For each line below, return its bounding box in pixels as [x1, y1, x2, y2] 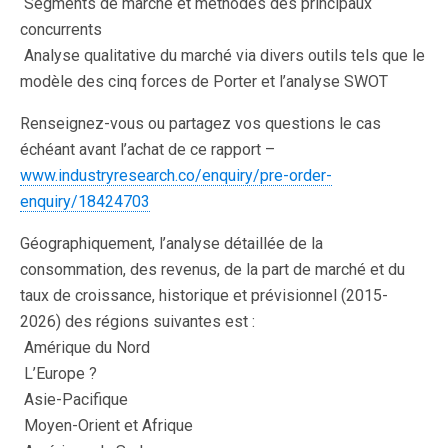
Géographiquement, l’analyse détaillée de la [20, 234, 323, 253]
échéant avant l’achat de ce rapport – [20, 140, 275, 159]
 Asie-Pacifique [20, 390, 128, 409]
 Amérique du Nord [20, 338, 150, 357]
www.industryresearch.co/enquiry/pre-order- [20, 166, 332, 185]
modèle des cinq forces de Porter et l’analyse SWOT [20, 72, 388, 91]
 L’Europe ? [20, 364, 97, 383]
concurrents [20, 20, 102, 39]
